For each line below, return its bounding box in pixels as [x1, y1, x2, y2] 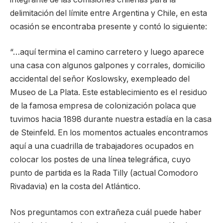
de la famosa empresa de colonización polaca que [10, 101, 196, 111]
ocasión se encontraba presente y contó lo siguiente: [10, 21, 207, 31]
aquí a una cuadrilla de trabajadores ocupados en [10, 141, 194, 151]
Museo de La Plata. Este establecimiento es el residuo [10, 88, 207, 98]
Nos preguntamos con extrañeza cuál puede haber [10, 207, 202, 217]
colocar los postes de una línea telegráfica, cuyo [10, 155, 191, 165]
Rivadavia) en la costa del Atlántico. [10, 182, 140, 192]
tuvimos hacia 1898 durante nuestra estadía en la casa [10, 114, 212, 124]
